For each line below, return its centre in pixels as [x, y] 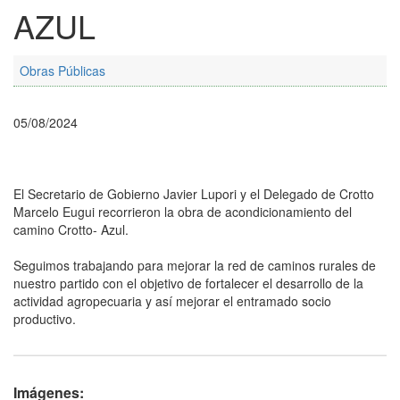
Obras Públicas [62, 71]
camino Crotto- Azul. [71, 230]
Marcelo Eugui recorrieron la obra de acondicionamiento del [183, 212]
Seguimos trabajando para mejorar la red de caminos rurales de [195, 266]
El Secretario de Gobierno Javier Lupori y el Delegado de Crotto [194, 194]
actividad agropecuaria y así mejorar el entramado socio [172, 301]
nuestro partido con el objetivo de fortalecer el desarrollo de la [188, 283]
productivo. [45, 319]
